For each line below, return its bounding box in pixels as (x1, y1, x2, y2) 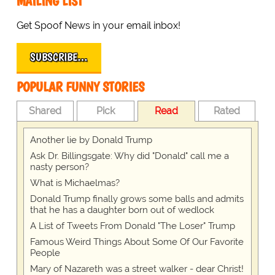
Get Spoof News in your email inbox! (16, 19, 180, 31)
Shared (29, 104, 62, 117)
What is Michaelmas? (29, 177, 120, 188)
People (29, 247, 60, 258)
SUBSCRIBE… (29, 50, 88, 64)
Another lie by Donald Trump (29, 134, 152, 145)
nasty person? (29, 161, 89, 172)
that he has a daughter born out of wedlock (29, 204, 214, 215)
